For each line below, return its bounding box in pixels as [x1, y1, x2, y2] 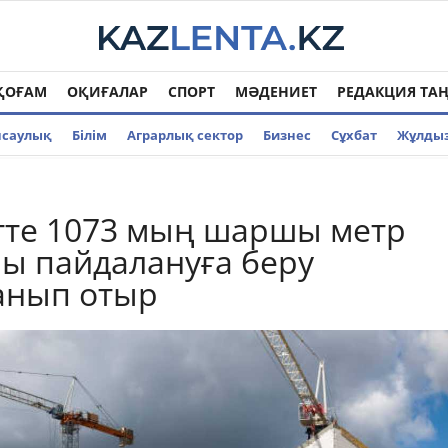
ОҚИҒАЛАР [67, 82, 148, 101]
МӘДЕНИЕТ [235, 82, 317, 101]
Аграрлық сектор [127, 126, 243, 144]
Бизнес [263, 126, 311, 144]
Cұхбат [331, 126, 377, 144]
